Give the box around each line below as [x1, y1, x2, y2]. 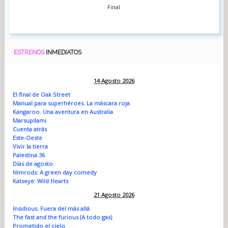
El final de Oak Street [12, 90, 70, 98]
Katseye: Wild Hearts [12, 177, 68, 185]
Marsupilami [12, 116, 46, 124]
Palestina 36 [12, 151, 45, 159]
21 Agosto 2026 [93, 190, 134, 198]
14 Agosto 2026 [93, 76, 134, 84]
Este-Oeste [12, 133, 42, 141]
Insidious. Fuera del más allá [12, 204, 90, 212]
